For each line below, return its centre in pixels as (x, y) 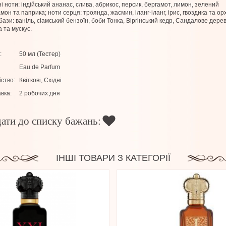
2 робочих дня (40, 93)
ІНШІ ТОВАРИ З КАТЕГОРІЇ (113, 158)
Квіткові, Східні (40, 80)
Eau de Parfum (40, 67)
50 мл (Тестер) (40, 54)
